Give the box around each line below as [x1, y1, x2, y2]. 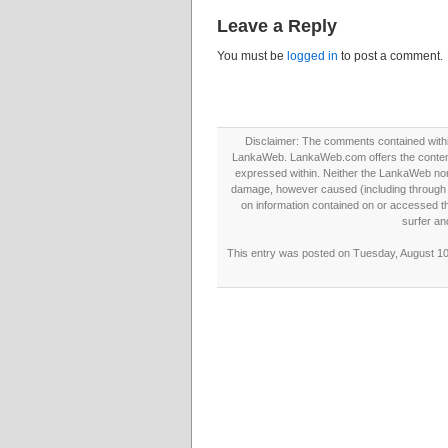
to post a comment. [338, 49, 443, 63]
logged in [287, 49, 338, 63]
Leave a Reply [217, 16, 337, 36]
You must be [217, 49, 287, 63]
